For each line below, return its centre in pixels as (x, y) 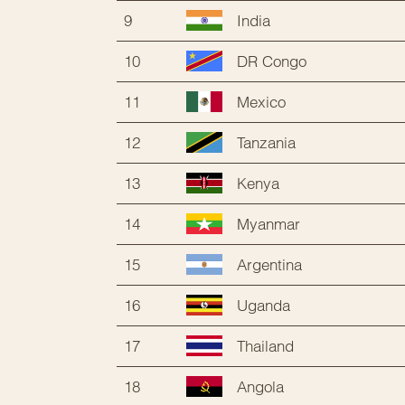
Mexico (261, 101)
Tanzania (266, 142)
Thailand (265, 345)
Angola (260, 386)
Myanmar (268, 223)
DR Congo (272, 61)
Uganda (264, 305)
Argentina (269, 264)
